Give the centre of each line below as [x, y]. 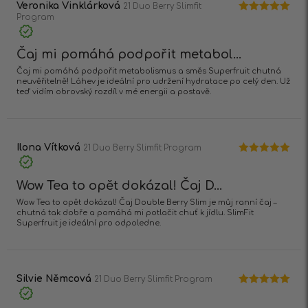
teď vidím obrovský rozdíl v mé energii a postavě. [114, 92]
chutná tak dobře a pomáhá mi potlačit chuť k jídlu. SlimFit [135, 213]
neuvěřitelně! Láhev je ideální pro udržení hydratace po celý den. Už [153, 82]
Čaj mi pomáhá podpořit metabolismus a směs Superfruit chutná [149, 71]
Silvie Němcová [55, 279]
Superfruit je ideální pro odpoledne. [89, 223]
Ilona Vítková [50, 148]
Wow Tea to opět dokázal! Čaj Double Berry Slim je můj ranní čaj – [146, 203]
